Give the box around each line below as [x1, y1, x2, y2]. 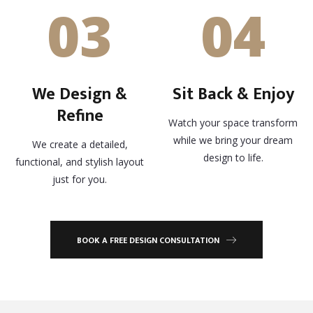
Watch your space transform [168, 116, 298, 130]
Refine [56, 102, 103, 131]
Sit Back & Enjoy [172, 80, 294, 109]
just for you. [52, 173, 108, 187]
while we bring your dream [173, 133, 293, 147]
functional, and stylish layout [15, 155, 145, 169]
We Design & [32, 80, 128, 109]
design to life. [203, 151, 263, 165]
